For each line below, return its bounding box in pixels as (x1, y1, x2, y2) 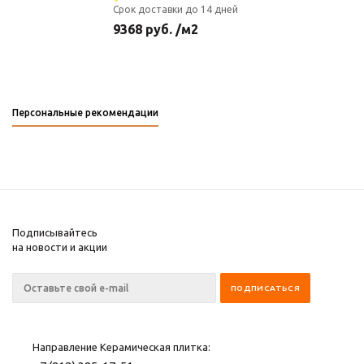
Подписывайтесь (12, 227, 97, 238)
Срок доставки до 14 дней (113, 4, 238, 15)
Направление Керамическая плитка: (32, 341, 210, 353)
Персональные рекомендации (12, 107, 158, 118)
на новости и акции (12, 241, 107, 253)
